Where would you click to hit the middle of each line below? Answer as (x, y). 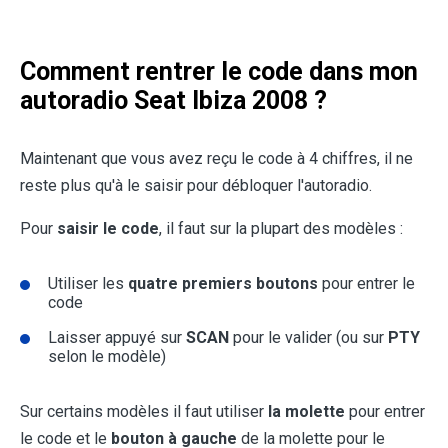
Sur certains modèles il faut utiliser (144, 412)
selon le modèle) (107, 357)
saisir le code (108, 229)
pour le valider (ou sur (308, 338)
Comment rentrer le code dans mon (219, 72)
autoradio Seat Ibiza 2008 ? (173, 101)
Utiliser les (88, 284)
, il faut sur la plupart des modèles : (281, 229)
